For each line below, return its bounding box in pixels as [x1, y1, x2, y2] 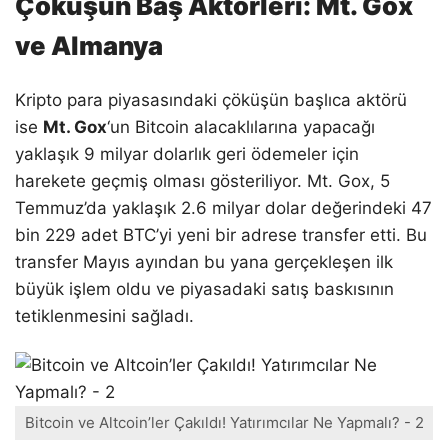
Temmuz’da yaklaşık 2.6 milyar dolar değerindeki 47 [15, 198, 432, 219]
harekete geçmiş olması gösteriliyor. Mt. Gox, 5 [15, 171, 390, 192]
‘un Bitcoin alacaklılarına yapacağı [107, 117, 375, 138]
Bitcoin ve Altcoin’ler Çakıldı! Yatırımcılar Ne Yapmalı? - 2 [24, 413, 424, 433]
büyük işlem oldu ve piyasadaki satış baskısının [15, 279, 394, 300]
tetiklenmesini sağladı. [15, 306, 194, 327]
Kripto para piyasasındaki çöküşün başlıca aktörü [15, 90, 407, 111]
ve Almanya [15, 29, 163, 61]
